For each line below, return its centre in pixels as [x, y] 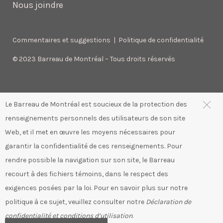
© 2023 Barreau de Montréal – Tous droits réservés [94, 59]
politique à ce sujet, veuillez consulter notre [75, 202]
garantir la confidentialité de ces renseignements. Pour [94, 146]
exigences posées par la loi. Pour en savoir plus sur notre [96, 188]
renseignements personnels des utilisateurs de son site [95, 118]
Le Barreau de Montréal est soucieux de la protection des [96, 104]
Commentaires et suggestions [61, 40]
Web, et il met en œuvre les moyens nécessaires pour [90, 132]
